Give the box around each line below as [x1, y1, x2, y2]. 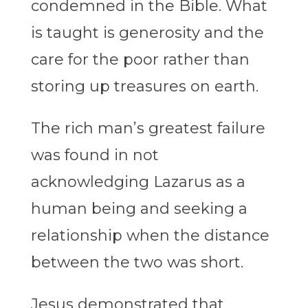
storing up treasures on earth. [30, 77, 258, 96]
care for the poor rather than [30, 50, 250, 69]
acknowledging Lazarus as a [30, 173, 245, 192]
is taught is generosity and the [30, 23, 264, 43]
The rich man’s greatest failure [30, 119, 265, 138]
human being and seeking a [30, 199, 247, 219]
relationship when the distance [30, 226, 269, 245]
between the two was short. [30, 253, 243, 272]
